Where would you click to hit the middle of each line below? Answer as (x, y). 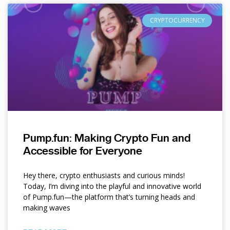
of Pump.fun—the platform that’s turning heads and (109, 197)
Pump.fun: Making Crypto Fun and (107, 138)
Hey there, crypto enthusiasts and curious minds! (104, 176)
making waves (47, 208)
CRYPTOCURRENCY (177, 21)
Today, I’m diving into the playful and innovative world (112, 186)
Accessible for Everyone (83, 151)
